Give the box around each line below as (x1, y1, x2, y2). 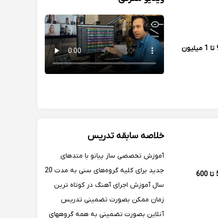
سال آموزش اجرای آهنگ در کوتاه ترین (54, 180, 164, 190)
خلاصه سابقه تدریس (88, 130, 164, 142)
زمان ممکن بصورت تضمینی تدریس (61, 195, 164, 204)
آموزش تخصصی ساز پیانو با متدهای (60, 151, 164, 161)
